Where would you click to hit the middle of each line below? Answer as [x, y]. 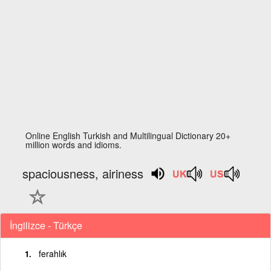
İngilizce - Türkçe [46, 225]
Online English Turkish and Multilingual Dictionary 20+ [128, 135]
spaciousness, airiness [83, 173]
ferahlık [53, 253]
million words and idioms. [74, 145]
